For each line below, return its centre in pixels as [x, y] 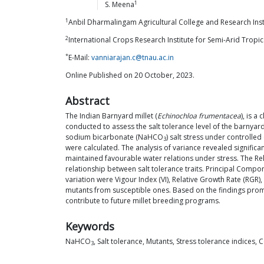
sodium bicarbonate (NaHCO [114, 137]
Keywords [90, 226]
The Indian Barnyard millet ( [111, 116]
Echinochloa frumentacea [199, 116]
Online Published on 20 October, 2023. [130, 75]
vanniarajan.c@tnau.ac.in [133, 57]
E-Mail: [80, 57]
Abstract [88, 101]
